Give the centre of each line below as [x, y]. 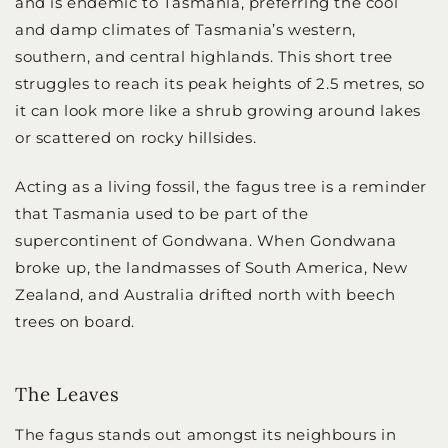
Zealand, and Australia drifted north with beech [205, 295]
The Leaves [67, 394]
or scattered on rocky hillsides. [136, 137]
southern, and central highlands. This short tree [204, 56]
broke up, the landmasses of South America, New [211, 268]
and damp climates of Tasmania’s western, [186, 29]
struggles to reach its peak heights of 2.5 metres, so [220, 83]
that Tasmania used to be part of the [162, 214]
